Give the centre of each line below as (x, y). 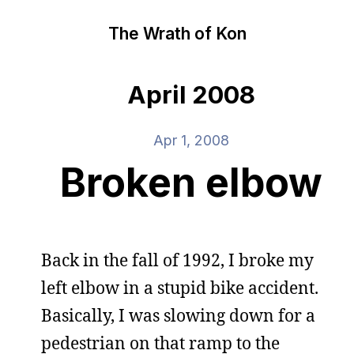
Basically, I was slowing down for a (178, 315)
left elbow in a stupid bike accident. (180, 288)
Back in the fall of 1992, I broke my (177, 260)
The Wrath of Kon (177, 33)
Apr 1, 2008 (191, 140)
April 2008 (191, 95)
